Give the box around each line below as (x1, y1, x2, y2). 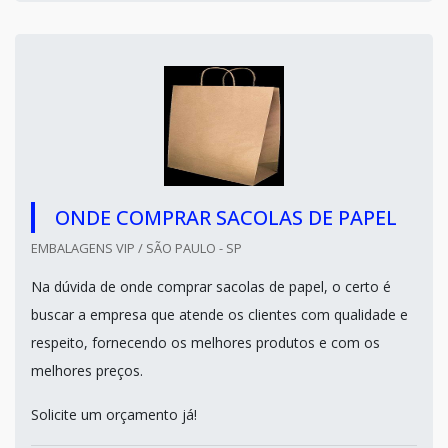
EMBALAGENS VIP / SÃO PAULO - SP (31, 239, 242, 257)
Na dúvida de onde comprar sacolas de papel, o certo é (31, 277, 391, 296)
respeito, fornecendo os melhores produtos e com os (31, 333, 380, 352)
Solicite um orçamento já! (31, 405, 197, 424)
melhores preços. (31, 361, 143, 380)
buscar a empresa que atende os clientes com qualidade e (31, 305, 408, 324)
